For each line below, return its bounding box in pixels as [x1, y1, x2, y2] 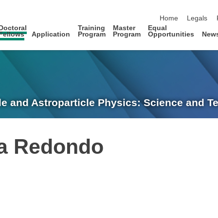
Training [77, 24, 105, 32]
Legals [187, 15, 208, 22]
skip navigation [159, 4, 205, 12]
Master [113, 24, 136, 32]
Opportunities [148, 30, 195, 38]
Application [32, 30, 71, 38]
